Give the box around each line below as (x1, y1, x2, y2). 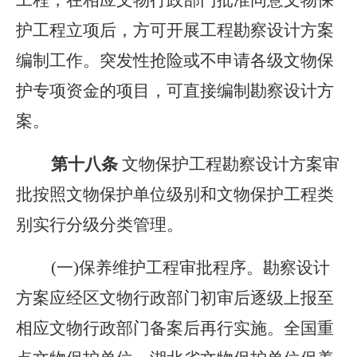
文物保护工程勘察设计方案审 (122, 155, 339, 174)
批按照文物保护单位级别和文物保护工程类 (16, 185, 334, 204)
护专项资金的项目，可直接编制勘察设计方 (16, 81, 334, 100)
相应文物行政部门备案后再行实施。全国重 (16, 319, 334, 338)
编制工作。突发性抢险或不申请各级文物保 (16, 51, 334, 70)
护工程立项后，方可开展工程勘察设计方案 (16, 21, 334, 40)
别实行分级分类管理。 (16, 215, 183, 234)
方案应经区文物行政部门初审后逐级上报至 (16, 288, 334, 308)
